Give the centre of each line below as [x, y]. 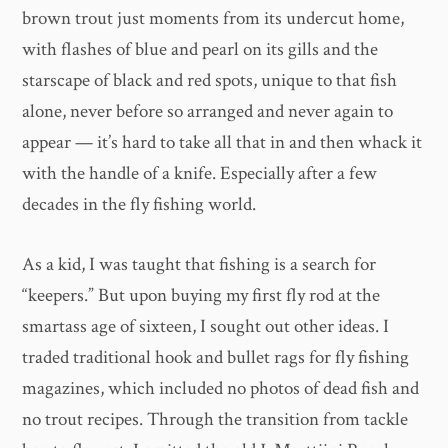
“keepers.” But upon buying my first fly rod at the [201, 295]
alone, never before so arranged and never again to [208, 112]
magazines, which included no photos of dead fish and [221, 388]
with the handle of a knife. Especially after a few [200, 174]
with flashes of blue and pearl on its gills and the [200, 50]
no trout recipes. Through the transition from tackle [215, 419]
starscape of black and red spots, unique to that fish [210, 81]
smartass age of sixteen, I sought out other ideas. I [206, 326]
